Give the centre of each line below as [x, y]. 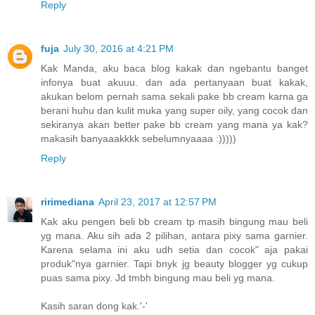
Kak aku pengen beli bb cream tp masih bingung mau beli [174, 222]
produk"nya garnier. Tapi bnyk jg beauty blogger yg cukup [174, 264]
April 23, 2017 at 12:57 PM [157, 202]
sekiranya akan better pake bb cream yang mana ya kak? [174, 125]
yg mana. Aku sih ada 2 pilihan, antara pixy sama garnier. [174, 236]
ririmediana [67, 202]
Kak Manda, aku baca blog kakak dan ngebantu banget [174, 69]
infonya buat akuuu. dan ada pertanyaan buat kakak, [174, 83]
